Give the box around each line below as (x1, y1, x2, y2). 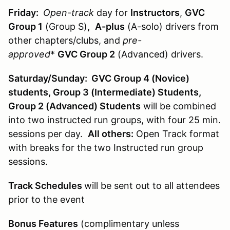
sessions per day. (8, 128, 88, 139)
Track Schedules (8, 180, 84, 191)
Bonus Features (8, 218, 78, 229)
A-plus (95, 21, 125, 32)
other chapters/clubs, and (8, 34, 123, 46)
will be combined (141, 100, 216, 111)
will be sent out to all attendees (84, 180, 220, 191)
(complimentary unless (78, 218, 179, 229)
